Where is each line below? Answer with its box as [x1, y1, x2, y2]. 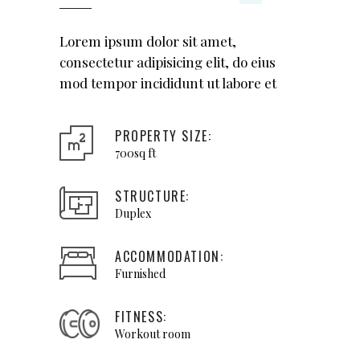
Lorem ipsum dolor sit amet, [59, 32, 236, 50]
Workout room [115, 326, 190, 342]
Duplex [115, 206, 151, 221]
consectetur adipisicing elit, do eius [59, 53, 276, 71]
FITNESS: [115, 307, 167, 326]
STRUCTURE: [115, 186, 190, 206]
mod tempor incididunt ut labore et [59, 74, 276, 92]
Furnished [115, 266, 166, 281]
